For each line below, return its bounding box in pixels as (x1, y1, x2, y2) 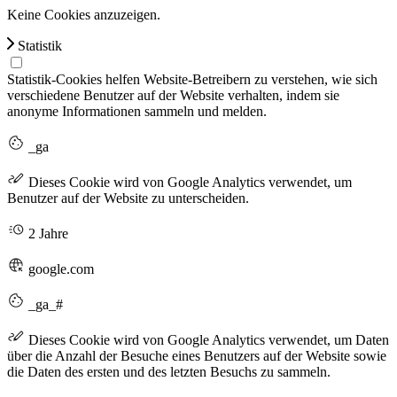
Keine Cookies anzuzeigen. (7, 6, 160, 22)
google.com (25, 261, 94, 276)
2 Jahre (25, 225, 68, 241)
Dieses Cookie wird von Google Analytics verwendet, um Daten (25, 331, 389, 347)
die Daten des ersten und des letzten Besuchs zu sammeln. (7, 363, 331, 379)
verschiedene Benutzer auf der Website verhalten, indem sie (7, 87, 339, 103)
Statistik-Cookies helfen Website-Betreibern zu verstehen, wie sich (7, 71, 378, 87)
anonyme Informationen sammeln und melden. (7, 103, 267, 119)
